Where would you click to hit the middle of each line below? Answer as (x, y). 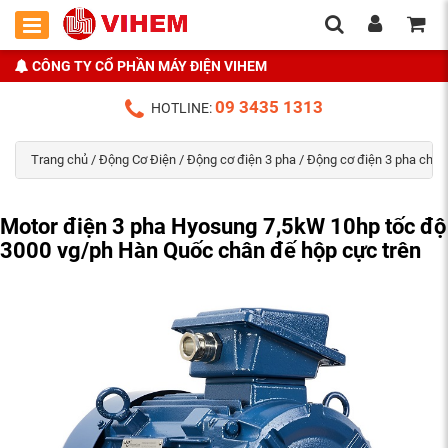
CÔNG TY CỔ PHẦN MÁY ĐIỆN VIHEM (149, 66)
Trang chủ (59, 160)
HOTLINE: (183, 108)
